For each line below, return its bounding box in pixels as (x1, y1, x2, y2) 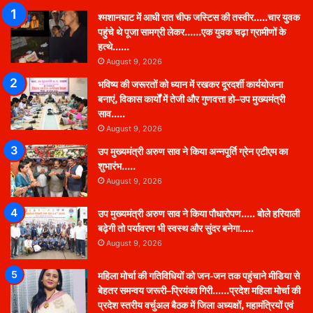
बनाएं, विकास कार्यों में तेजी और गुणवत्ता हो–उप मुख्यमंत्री (98, 94, 285, 105)
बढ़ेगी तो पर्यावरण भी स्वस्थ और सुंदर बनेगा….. (98, 224, 254, 235)
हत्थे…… (98, 42, 129, 53)
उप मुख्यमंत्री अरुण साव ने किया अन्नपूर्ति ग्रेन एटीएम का (98, 147, 288, 158)
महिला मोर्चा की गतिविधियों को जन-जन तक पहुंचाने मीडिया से (98, 271, 300, 282)
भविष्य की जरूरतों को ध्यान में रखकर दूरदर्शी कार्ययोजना (98, 80, 283, 91)
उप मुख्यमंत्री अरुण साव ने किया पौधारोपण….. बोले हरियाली (98, 209, 300, 220)
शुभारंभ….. (98, 161, 136, 173)
